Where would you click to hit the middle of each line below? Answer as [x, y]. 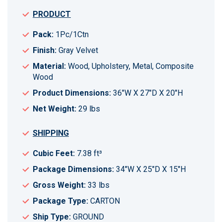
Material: [49, 66]
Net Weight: [55, 109]
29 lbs [88, 109]
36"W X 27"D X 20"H [147, 93]
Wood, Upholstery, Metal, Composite [130, 66]
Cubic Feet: [54, 154]
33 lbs [98, 185]
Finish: [45, 50]
